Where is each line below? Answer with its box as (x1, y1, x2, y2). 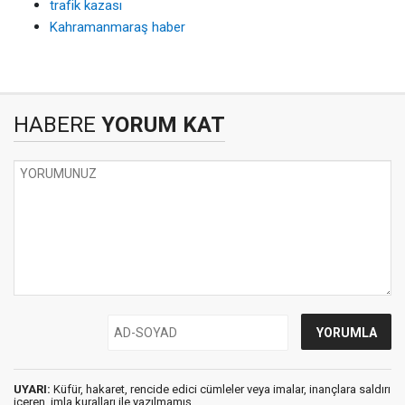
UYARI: (14, 382, 51, 396)
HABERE (14, 112, 96, 137)
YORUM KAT (96, 112, 225, 137)
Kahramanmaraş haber (50, 19, 185, 35)
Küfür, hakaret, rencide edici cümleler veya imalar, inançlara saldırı (51, 382, 391, 396)
